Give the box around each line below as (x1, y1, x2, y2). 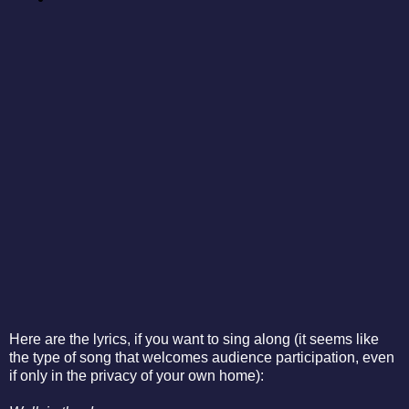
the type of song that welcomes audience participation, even (9, 350, 394, 366)
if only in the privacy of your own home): (9, 368, 264, 384)
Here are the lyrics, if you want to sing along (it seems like (9, 331, 379, 348)
